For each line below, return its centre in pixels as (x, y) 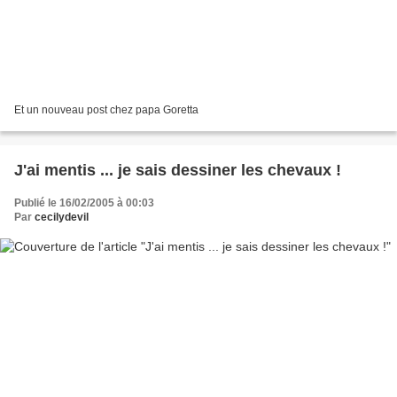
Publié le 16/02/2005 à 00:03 (84, 202)
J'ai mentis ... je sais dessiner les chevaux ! (178, 170)
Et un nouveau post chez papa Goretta (106, 109)
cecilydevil (62, 217)
